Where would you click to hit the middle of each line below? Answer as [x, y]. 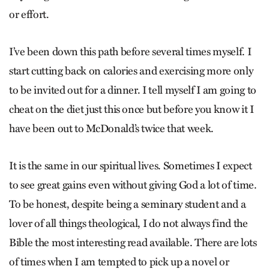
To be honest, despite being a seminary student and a [128, 204]
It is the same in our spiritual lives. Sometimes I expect [131, 166]
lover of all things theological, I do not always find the [128, 223]
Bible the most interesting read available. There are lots [133, 243]
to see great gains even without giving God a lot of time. [133, 185]
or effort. [29, 14]
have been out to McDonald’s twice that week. [112, 128]
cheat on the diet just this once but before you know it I [131, 109]
